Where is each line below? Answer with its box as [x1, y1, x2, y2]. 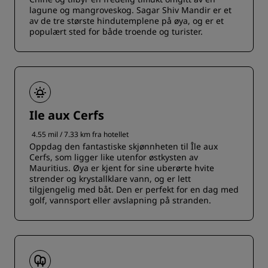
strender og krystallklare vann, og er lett [29, 173, 191, 184]
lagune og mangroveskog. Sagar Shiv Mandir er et [29, 4, 232, 16]
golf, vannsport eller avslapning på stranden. [29, 194, 211, 206]
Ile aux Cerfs [29, 107, 104, 123]
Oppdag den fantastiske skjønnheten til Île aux [29, 141, 218, 152]
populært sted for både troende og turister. [29, 26, 203, 37]
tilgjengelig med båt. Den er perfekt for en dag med [29, 184, 239, 195]
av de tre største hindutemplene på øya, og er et [29, 15, 224, 26]
